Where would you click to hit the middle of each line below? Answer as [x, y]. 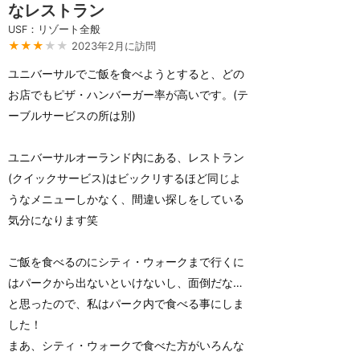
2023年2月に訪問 [114, 46]
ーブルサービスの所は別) [72, 115]
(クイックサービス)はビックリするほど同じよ [125, 178]
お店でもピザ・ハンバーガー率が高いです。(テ [128, 94]
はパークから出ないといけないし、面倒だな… [125, 282]
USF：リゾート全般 [54, 29]
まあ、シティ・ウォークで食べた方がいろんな [126, 345]
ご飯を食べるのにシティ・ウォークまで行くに [126, 262]
